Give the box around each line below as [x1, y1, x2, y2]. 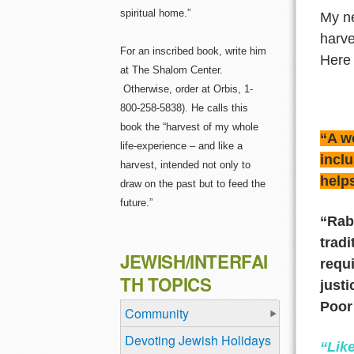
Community [125, 304, 189, 323]
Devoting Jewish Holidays [125, 330, 271, 349]
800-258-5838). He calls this [120, 102, 248, 115]
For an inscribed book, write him [120, 45, 266, 58]
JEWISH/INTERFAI [120, 249, 269, 275]
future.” [120, 197, 159, 209]
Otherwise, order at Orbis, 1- [120, 83, 253, 96]
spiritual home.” [120, 7, 194, 20]
